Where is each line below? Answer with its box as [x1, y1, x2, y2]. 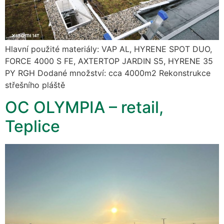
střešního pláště [5, 79, 65, 90]
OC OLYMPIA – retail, [5, 97, 163, 117]
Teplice [5, 116, 60, 136]
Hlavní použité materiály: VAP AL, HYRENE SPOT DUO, [5, 43, 212, 54]
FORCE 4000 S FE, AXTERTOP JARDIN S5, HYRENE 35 [5, 55, 213, 66]
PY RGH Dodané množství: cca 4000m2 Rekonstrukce [5, 67, 210, 78]
